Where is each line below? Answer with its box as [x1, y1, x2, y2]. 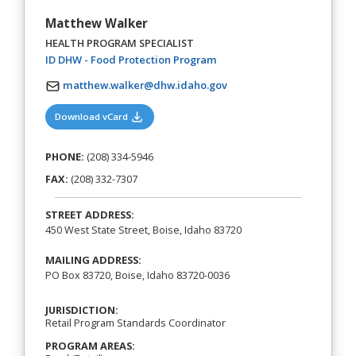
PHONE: [44, 149, 84, 164]
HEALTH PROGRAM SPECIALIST [44, 35, 194, 50]
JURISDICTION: [44, 302, 118, 317]
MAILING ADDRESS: [44, 253, 141, 268]
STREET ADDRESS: [44, 207, 134, 222]
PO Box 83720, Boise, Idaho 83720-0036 [44, 268, 230, 283]
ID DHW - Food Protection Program [44, 52, 217, 68]
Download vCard [55, 110, 131, 123]
